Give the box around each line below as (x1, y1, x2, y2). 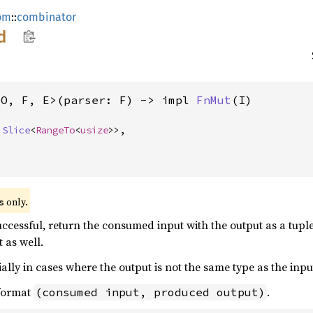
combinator (17, 10, 76, 24)
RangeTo (36, 124, 75, 136)
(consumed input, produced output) (35, 285, 265, 299)
